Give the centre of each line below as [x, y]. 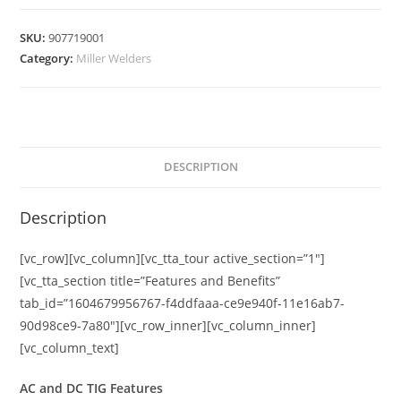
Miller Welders [114, 58]
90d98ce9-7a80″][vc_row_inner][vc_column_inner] [168, 325]
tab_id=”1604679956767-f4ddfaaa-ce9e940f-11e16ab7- [183, 303]
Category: [48, 58]
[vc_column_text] [70, 347]
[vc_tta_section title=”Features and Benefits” [150, 280]
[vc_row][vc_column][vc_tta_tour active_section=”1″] [173, 258]
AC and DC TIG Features [92, 388]
